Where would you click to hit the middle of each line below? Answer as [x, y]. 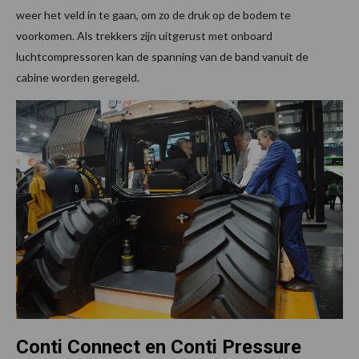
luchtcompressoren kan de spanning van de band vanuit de [162, 57]
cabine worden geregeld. [78, 78]
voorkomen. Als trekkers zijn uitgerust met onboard [144, 36]
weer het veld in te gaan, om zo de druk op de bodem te [153, 15]
